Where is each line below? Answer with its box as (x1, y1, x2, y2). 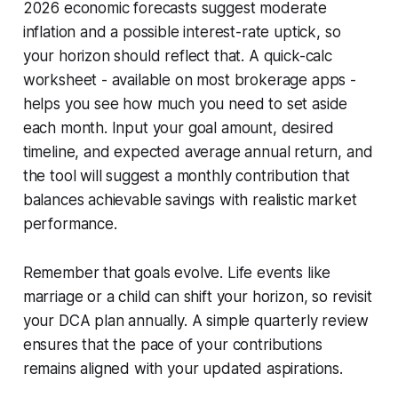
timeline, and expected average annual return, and (22, 142, 373, 161)
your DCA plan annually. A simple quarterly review (22, 311, 369, 330)
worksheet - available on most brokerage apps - (22, 70, 356, 89)
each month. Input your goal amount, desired (22, 118, 334, 137)
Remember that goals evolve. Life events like (22, 263, 331, 282)
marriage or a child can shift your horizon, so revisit (22, 287, 372, 306)
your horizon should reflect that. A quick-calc (22, 46, 332, 65)
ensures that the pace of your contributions (22, 335, 322, 354)
